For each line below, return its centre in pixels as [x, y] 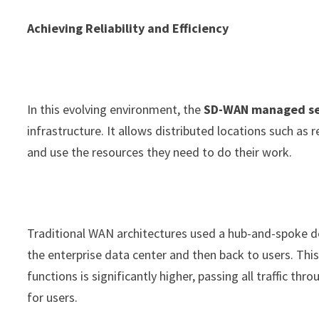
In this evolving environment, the [116, 109]
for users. [53, 297]
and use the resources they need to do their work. [160, 152]
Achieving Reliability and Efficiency [130, 28]
